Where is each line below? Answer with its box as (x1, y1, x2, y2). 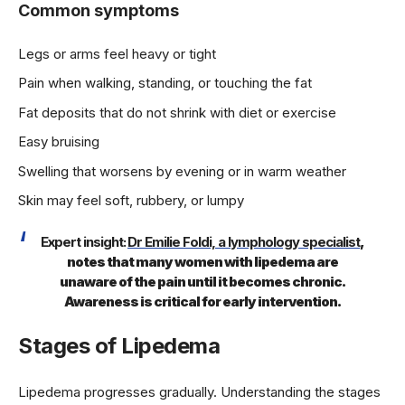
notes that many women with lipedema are (67, 252, 338, 270)
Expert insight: (41, 232, 126, 250)
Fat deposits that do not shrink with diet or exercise (18, 103, 336, 121)
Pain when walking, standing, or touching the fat (18, 74, 312, 92)
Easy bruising (18, 133, 99, 151)
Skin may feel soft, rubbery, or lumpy (18, 192, 244, 210)
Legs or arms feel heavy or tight (18, 44, 216, 62)
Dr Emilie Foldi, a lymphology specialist (127, 232, 360, 250)
